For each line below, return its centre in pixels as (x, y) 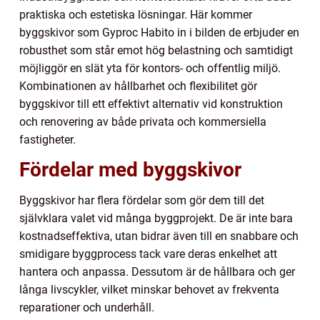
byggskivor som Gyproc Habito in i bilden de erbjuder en (159, 32)
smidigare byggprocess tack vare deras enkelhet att (148, 254)
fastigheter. (47, 139)
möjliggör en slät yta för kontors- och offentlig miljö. (150, 68)
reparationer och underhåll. (87, 307)
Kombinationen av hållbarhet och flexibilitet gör (138, 86)
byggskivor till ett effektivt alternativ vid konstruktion (151, 104)
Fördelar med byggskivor (130, 169)
